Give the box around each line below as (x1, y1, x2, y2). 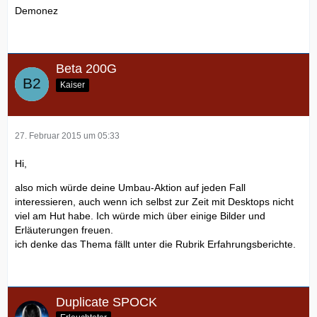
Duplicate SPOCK (56, 294, 157, 309)
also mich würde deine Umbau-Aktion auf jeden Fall (15, 181, 246, 193)
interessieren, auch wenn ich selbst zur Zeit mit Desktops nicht (15, 195, 294, 207)
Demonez (15, 4, 58, 16)
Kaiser (60, 79, 85, 90)
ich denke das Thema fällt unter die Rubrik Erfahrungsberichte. (15, 238, 296, 250)
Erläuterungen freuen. (15, 224, 113, 236)
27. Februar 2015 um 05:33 (15, 130, 120, 141)
